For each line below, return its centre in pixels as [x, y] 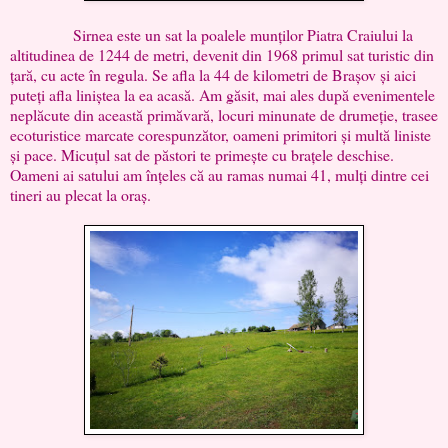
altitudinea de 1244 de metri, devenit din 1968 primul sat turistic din [222, 54]
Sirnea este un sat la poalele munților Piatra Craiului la [211, 34]
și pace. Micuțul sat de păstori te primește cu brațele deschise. [202, 154]
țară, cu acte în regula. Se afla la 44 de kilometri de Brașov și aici [213, 74]
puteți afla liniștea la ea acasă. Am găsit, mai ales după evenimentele [222, 94]
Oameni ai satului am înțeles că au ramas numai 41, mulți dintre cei [219, 174]
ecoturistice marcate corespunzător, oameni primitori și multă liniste [220, 134]
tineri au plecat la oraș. [80, 194]
